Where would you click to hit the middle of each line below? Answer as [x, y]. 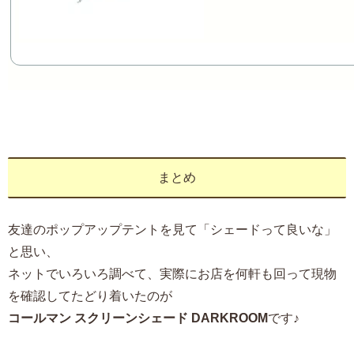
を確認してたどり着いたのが [90, 296]
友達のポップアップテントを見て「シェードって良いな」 [172, 230]
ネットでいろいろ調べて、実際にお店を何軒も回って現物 [172, 274]
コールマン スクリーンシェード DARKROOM [138, 318]
